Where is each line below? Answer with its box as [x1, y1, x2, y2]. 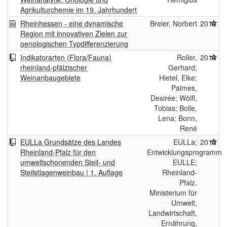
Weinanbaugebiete [20, 72, 81, 83]
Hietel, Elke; [159, 72, 197, 83]
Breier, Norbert [150, 18, 197, 29]
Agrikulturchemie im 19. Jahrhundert [20, 5, 137, 15]
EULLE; [173, 157, 197, 168]
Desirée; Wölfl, [150, 93, 197, 103]
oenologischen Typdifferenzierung [20, 39, 128, 49]
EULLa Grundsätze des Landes [20, 137, 121, 147]
